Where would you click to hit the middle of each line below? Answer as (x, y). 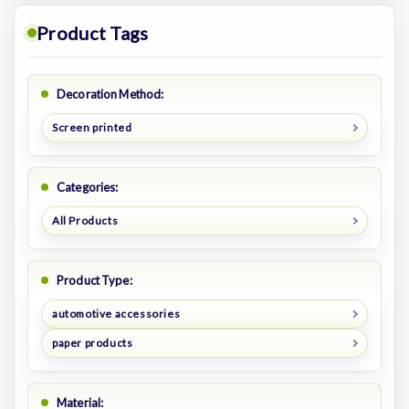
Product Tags (93, 33)
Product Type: (94, 280)
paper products (92, 342)
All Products (85, 220)
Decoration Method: (110, 94)
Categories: (88, 187)
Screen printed (92, 127)
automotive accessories (116, 313)
